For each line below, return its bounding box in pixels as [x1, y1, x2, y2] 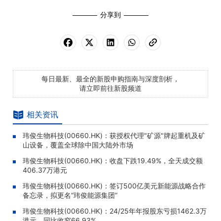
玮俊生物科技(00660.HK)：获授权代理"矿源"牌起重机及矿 [23, 131, 205, 140]
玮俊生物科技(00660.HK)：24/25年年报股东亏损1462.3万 [23, 207, 207, 215]
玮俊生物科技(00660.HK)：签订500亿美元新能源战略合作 [23, 182, 206, 190]
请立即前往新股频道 [79, 84, 142, 92]
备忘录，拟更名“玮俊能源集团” [23, 191, 117, 199]
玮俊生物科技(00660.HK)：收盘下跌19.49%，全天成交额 [23, 156, 203, 165]
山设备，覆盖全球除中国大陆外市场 [23, 141, 133, 149]
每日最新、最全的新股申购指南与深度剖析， [41, 74, 180, 83]
